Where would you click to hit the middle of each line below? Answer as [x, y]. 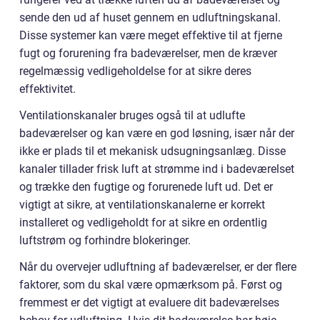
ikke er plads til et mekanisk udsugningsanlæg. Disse [152, 151]
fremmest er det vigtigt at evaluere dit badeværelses [149, 303]
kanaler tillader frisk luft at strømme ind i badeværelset [157, 169]
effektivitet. [47, 89]
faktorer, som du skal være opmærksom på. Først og [151, 285]
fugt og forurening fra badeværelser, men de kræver [148, 54]
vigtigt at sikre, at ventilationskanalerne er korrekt [142, 205]
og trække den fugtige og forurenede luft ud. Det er [146, 187]
